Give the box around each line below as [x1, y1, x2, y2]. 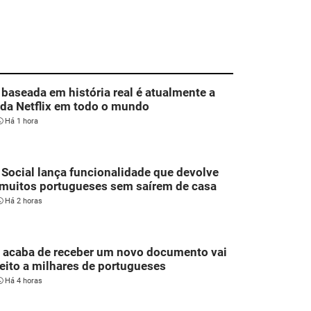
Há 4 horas [5, 276, 42, 286]
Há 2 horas [5, 196, 42, 206]
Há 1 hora [5, 117, 38, 126]
